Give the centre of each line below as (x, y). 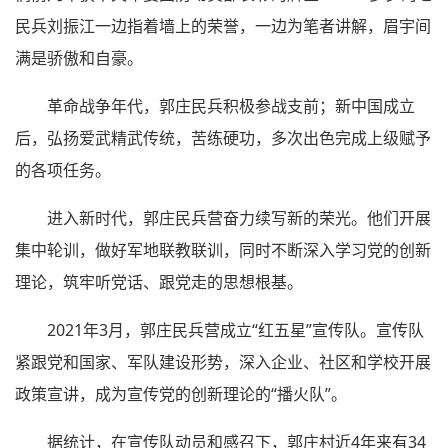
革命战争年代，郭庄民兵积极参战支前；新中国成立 (231, 105)
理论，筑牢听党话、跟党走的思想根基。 (159, 281)
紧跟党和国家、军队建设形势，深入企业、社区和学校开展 (223, 361)
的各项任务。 (63, 169)
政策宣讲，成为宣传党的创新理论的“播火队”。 (181, 393)
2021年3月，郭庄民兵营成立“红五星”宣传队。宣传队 (235, 329)
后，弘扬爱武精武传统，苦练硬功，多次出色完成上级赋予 (223, 137)
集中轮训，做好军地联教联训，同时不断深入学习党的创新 (223, 249)
